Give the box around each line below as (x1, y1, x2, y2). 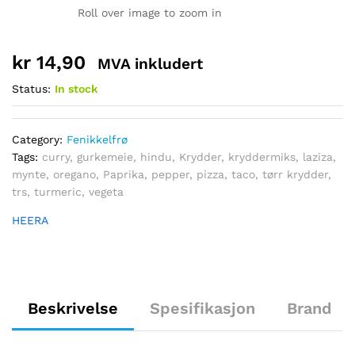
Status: (12, 82, 51, 95)
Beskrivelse (28, 299, 118, 318)
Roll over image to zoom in (78, 6, 222, 19)
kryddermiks (228, 151, 296, 163)
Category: (12, 133, 67, 146)
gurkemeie (77, 151, 133, 163)
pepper (151, 168, 189, 181)
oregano (53, 168, 96, 181)
